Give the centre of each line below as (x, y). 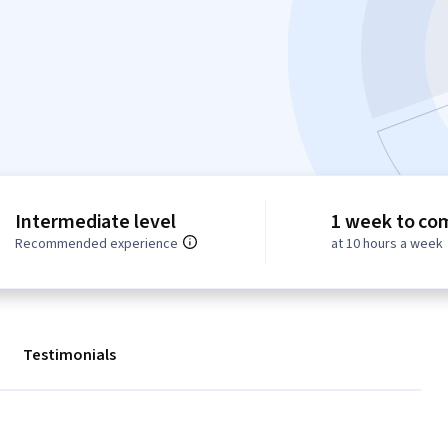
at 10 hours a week (387, 244)
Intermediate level (95, 222)
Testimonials (69, 355)
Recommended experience (97, 244)
